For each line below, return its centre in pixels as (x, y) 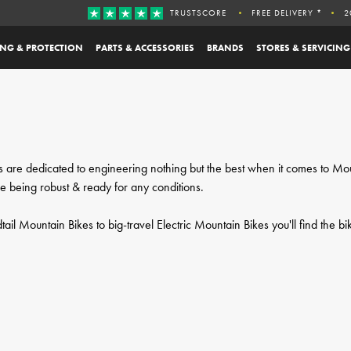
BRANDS (225, 47)
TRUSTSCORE (198, 12)
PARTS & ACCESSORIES (145, 47)
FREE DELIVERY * (287, 12)
